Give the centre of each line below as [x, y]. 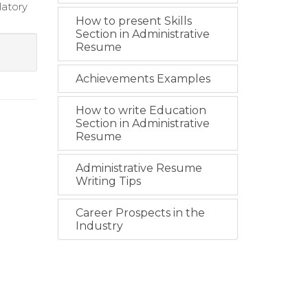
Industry [99, 226]
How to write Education [141, 110]
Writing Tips [108, 181]
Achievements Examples [143, 79]
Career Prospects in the [140, 213]
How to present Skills [133, 21]
